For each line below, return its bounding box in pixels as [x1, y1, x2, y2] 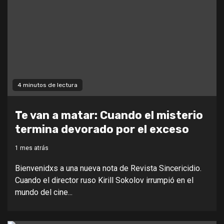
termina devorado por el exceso [15, 122, 189, 136]
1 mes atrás [15, 144, 48, 151]
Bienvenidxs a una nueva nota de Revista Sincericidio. [15, 163, 201, 173]
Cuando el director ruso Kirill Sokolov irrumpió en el [15, 175, 193, 185]
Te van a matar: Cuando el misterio [15, 108, 203, 122]
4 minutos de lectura [17, 81, 77, 88]
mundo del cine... [15, 187, 72, 197]
